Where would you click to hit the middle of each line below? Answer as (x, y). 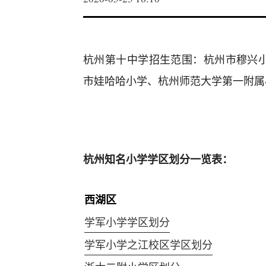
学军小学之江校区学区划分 (148, 245)
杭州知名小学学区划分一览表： (158, 159)
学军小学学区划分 (127, 222)
